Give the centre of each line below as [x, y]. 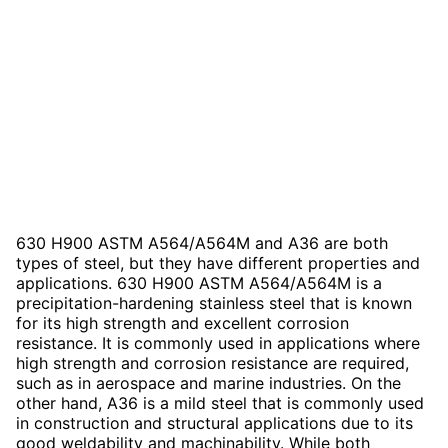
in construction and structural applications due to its [214, 422]
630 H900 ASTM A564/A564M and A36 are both [202, 242]
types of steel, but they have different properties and [218, 262]
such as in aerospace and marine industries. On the [208, 382]
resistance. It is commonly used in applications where [218, 342]
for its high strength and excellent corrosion [182, 322]
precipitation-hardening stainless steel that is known [214, 302]
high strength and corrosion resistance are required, [212, 362]
